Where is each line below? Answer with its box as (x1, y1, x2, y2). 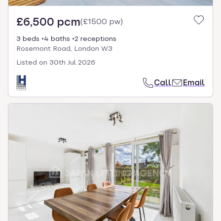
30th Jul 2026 (49, 58, 95, 66)
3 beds (16, 34, 39, 42)
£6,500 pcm (16, 15, 80, 28)
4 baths (44, 34, 70, 42)
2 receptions (74, 34, 116, 42)
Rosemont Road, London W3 (16, 44, 112, 52)
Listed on (16, 58, 47, 66)
